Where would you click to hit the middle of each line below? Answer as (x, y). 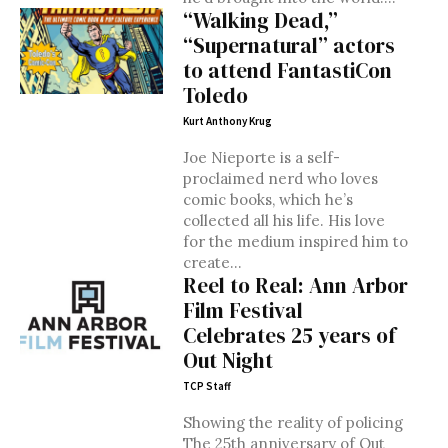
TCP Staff (206, 386)
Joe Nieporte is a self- (261, 157)
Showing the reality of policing (292, 422)
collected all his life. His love (255, 220)
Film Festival (242, 310)
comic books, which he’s (267, 199)
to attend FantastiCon (287, 70)
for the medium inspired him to (295, 241)
